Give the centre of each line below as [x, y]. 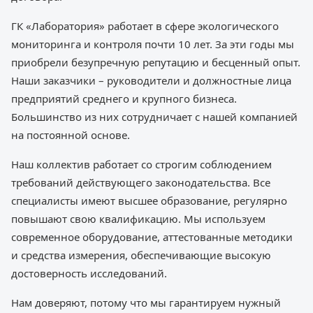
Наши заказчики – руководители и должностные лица [151, 81]
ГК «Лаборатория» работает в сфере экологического [145, 26]
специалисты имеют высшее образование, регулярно [149, 201]
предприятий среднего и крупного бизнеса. [124, 99]
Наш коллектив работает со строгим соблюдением [141, 165]
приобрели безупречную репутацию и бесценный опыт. [156, 63]
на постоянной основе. [71, 135]
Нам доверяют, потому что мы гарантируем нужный [146, 303]
